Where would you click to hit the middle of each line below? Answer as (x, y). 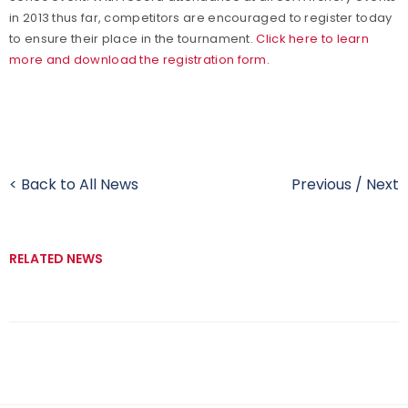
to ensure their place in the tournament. (133, 39)
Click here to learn (313, 39)
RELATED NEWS (56, 259)
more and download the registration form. (140, 60)
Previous (321, 184)
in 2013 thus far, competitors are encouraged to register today (201, 18)
